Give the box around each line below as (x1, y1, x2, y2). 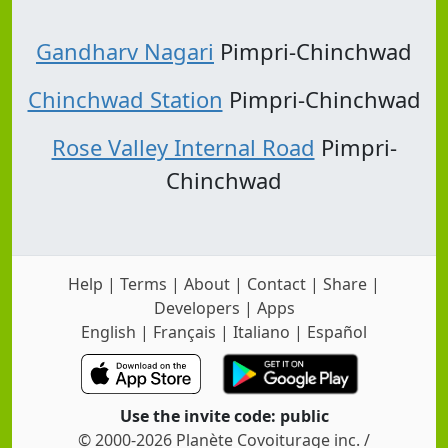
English (81, 320, 136, 343)
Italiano (233, 320, 290, 343)
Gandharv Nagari (36, 36, 214, 67)
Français (153, 320, 216, 343)
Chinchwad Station (27, 84, 223, 115)
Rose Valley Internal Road (51, 132, 315, 163)
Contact (247, 272, 306, 295)
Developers (153, 296, 240, 319)
